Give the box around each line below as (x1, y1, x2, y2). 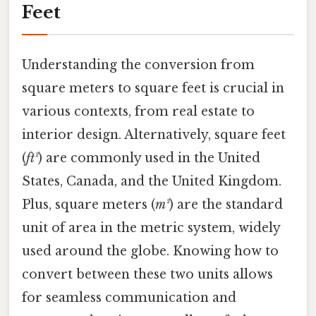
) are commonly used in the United (38, 150, 260, 166)
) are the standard (169, 197, 283, 213)
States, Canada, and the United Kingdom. (22, 174, 281, 190)
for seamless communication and (22, 290, 236, 306)
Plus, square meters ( (22, 197, 155, 213)
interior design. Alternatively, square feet (22, 127, 286, 143)
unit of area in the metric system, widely (22, 220, 280, 236)
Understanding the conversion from (22, 57, 255, 73)
